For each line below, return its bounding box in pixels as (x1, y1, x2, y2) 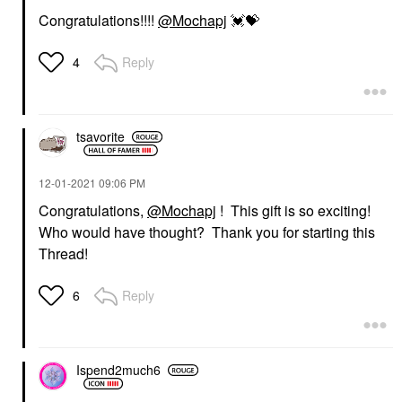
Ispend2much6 (76, 361, 161, 379)
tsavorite (76, 127, 125, 145)
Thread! (39, 242, 88, 264)
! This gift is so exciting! (216, 199, 374, 221)
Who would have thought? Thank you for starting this (39, 221, 375, 242)
